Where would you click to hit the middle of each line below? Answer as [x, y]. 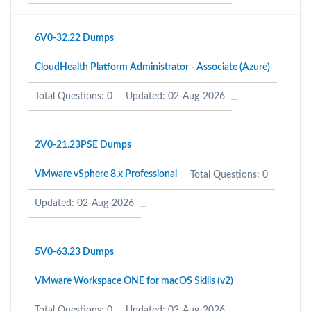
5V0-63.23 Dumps [74, 252]
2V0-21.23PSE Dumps [83, 145]
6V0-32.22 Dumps [74, 38]
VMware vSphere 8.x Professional [106, 174]
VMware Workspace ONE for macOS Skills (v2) [134, 281]
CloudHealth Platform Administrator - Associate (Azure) [152, 67]
